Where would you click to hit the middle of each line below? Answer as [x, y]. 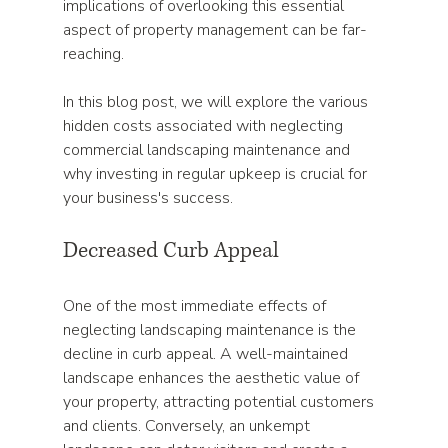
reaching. [96, 54]
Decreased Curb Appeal [171, 250]
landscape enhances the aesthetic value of [213, 378]
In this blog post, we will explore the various [218, 102]
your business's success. [148, 198]
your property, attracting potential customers [221, 402]
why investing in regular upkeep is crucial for [217, 174]
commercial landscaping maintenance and [209, 150]
